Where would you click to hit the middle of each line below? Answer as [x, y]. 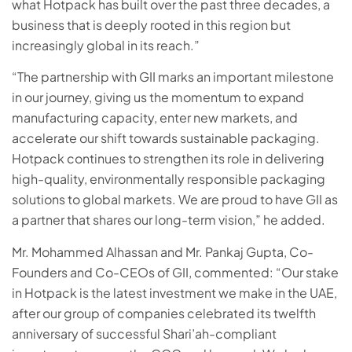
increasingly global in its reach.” [106, 45]
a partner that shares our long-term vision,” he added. [169, 220]
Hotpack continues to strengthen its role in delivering [168, 159]
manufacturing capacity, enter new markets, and [155, 118]
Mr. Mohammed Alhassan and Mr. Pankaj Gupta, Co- [163, 251]
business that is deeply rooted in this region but [151, 24]
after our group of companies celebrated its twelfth [164, 313]
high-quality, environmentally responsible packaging [169, 179]
